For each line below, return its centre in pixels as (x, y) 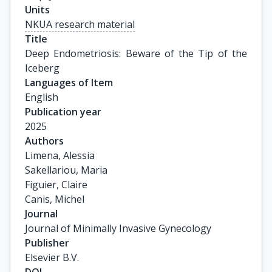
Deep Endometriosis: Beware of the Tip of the (136, 53)
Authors (44, 141)
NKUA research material (80, 24)
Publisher (47, 243)
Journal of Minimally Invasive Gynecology (118, 228)
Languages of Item (69, 83)
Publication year (63, 112)
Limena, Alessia (60, 155)
